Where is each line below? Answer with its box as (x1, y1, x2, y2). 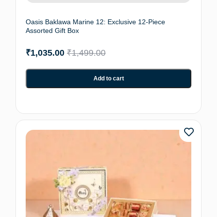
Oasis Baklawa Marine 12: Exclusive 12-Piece (26, 18, 165, 26)
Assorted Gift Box (26, 27, 79, 34)
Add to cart (93, 75, 124, 82)
